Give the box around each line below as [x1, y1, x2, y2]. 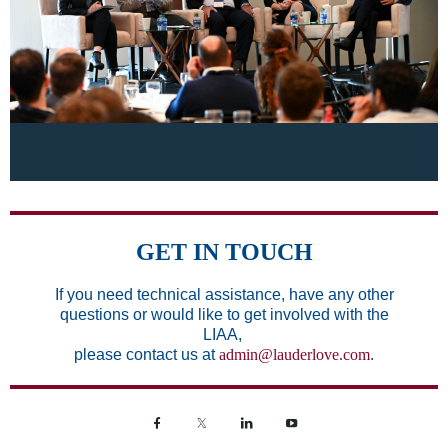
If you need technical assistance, [54, 285, 289, 303]
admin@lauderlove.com [219, 345, 370, 363]
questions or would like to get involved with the [59, 305, 389, 323]
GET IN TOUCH [135, 238, 313, 265]
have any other [288, 285, 394, 303]
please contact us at [74, 345, 219, 363]
